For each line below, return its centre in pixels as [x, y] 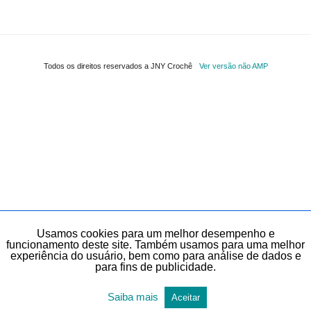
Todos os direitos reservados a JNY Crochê [118, 66]
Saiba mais [134, 297]
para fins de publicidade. [155, 267]
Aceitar [186, 297]
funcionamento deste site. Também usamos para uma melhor [155, 245]
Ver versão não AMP [233, 66]
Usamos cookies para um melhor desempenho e [155, 234]
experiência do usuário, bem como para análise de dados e [155, 256]
